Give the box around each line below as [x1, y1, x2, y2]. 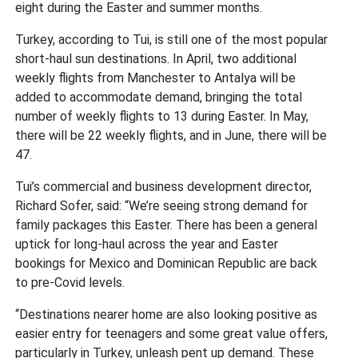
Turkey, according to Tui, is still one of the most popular [15, 31, 328, 47]
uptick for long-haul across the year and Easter [15, 236, 279, 252]
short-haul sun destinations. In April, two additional [15, 50, 297, 66]
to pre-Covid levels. [15, 274, 125, 290]
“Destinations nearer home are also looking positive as [15, 306, 318, 322]
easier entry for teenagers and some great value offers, [15, 325, 328, 341]
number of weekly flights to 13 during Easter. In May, [15, 108, 309, 124]
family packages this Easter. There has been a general [15, 217, 318, 233]
